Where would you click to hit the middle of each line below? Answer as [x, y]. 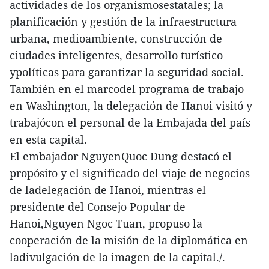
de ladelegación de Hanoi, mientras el [108, 189]
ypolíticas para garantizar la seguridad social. [127, 72]
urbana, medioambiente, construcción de [116, 38]
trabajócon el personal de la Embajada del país [130, 122]
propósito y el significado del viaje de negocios [130, 173]
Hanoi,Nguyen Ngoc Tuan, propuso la [106, 223]
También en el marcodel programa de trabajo [127, 89]
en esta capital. [48, 139]
